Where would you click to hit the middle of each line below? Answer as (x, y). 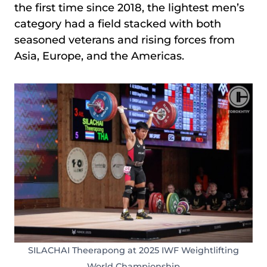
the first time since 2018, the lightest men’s (129, 8)
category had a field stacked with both (118, 24)
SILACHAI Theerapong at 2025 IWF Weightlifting (133, 250)
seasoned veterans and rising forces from (125, 40)
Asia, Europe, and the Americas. (99, 56)
